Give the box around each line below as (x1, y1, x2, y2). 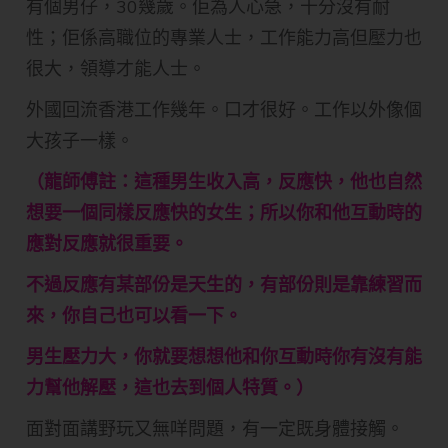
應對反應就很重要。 (26, 232, 188, 256)
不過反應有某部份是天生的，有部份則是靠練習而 (26, 273, 422, 297)
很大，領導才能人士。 (26, 57, 206, 81)
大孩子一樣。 (26, 129, 134, 153)
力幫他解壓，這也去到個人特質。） (26, 376, 314, 400)
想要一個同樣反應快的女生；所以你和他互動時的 (26, 201, 422, 225)
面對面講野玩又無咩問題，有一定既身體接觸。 (26, 417, 404, 441)
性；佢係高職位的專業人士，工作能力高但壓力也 (26, 26, 422, 50)
